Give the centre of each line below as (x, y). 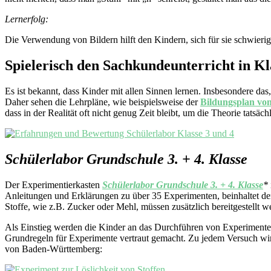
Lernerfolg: (27, 19)
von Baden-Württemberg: (54, 249)
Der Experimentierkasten (54, 184)
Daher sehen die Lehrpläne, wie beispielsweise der (103, 102)
